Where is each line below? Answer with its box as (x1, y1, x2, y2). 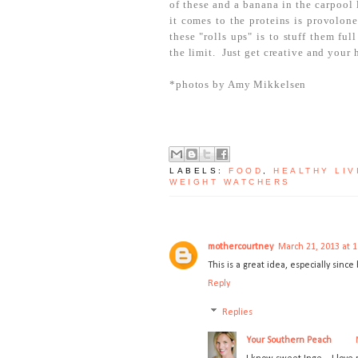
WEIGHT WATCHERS (169, 177, 291, 187)
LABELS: (169, 166, 229, 176)
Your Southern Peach (246, 336, 332, 346)
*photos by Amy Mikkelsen (169, 78, 307, 90)
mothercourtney (208, 242, 273, 253)
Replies (222, 308, 253, 318)
